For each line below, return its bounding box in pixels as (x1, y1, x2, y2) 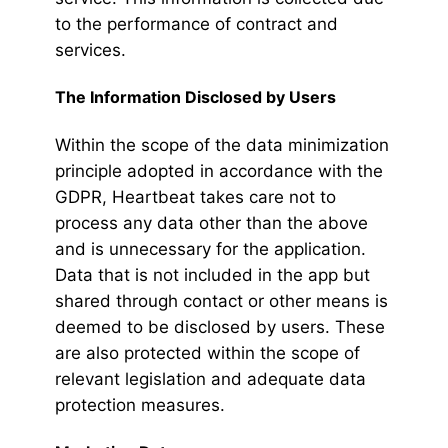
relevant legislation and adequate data (55, 369, 366, 390)
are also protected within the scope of (55, 343, 360, 364)
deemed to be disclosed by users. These (55, 317, 385, 338)
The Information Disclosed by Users (55, 87, 336, 108)
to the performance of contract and (55, 14, 338, 35)
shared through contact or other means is (55, 291, 388, 312)
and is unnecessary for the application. (55, 239, 366, 260)
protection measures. (55, 395, 225, 416)
